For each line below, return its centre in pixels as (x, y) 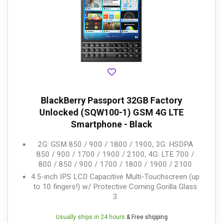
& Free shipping (146, 217)
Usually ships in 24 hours (90, 217)
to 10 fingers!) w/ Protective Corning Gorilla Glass (115, 187)
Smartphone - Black (111, 124)
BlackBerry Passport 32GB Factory (111, 101)
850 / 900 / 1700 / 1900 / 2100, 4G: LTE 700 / (115, 155)
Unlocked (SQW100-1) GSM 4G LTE (111, 112)
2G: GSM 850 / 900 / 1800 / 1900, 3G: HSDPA (115, 145)
